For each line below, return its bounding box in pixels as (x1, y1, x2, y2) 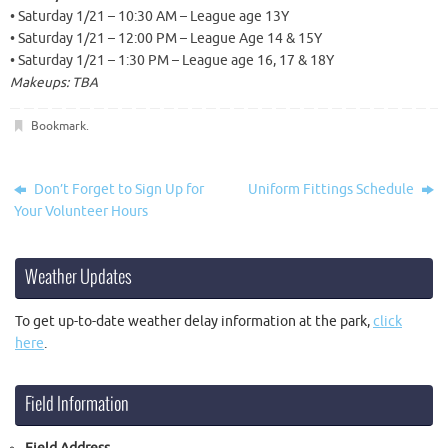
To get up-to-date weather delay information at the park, (15, 312, 373, 330)
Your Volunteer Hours (14, 202, 149, 220)
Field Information (25, 394, 129, 415)
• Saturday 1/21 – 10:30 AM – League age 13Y (10, 8, 289, 26)
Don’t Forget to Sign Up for (31, 180, 205, 198)
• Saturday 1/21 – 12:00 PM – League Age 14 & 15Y (10, 30, 322, 48)
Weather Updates (25, 267, 132, 288)
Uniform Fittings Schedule (247, 180, 417, 198)
